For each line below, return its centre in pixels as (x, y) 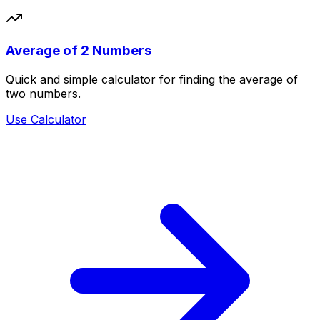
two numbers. (43, 93)
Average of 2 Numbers (79, 51)
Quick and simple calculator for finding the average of (152, 79)
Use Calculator (46, 119)
